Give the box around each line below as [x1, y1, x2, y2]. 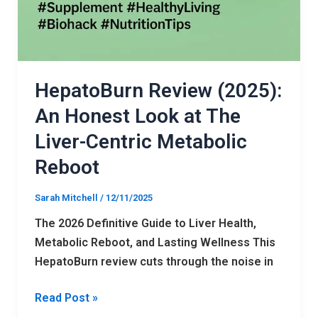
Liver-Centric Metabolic [34, 129, 247, 153]
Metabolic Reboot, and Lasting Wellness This [34, 236, 275, 250]
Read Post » [34, 291, 98, 305]
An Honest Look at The [34, 104, 241, 128]
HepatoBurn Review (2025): [34, 78, 282, 102]
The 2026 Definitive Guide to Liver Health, [34, 216, 256, 231]
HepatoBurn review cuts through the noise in [34, 255, 273, 269]
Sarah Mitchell [34, 192, 100, 204]
